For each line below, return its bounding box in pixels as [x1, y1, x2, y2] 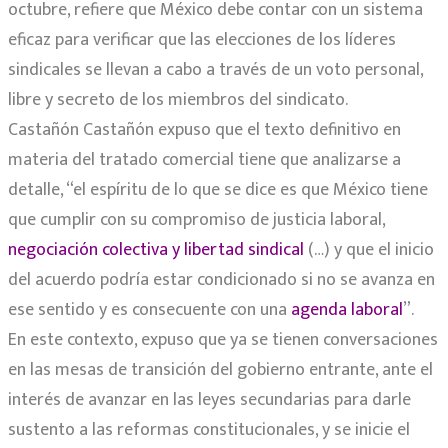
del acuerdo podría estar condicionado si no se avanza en [8, 265, 435, 296]
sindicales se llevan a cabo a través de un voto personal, [8, 55, 423, 86]
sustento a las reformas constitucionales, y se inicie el [8, 415, 410, 446]
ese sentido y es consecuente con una [8, 295, 287, 326]
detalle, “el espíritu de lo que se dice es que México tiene [8, 175, 428, 206]
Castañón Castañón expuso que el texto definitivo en [8, 115, 401, 146]
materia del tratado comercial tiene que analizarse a [8, 145, 401, 176]
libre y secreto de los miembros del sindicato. [8, 85, 348, 116]
